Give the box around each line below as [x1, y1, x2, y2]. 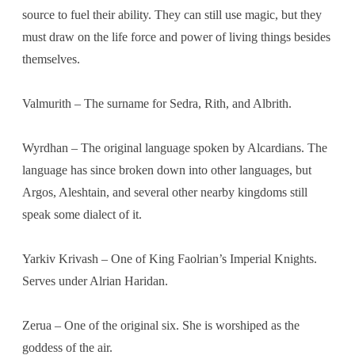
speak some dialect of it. [22, 207, 142, 221]
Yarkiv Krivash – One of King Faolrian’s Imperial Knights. [22, 251, 317, 265]
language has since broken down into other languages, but [22, 162, 311, 177]
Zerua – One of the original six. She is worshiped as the [22, 318, 300, 332]
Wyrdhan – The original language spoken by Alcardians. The [22, 140, 327, 155]
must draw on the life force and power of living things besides [22, 29, 330, 44]
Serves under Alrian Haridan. [22, 273, 168, 288]
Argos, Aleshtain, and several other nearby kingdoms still [22, 185, 307, 199]
